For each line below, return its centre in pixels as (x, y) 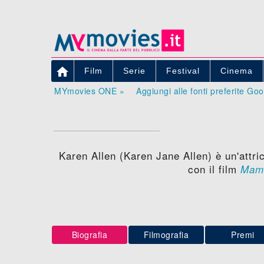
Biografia (90, 234)
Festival (183, 70)
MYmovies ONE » (89, 90)
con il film (214, 169)
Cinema (237, 70)
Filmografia (166, 234)
